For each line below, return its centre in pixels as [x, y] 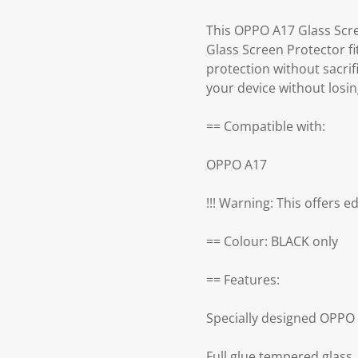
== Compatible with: [266, 127]
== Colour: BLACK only [272, 242]
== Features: [243, 280]
